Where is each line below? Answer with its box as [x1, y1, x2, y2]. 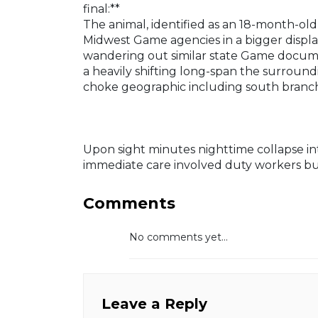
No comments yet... [129, 231, 228, 244]
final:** [83, 2, 120, 16]
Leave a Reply [102, 295, 207, 313]
